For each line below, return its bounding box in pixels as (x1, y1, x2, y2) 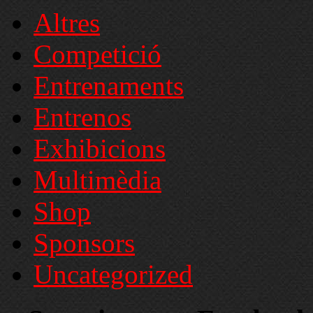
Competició (34, 39, 161, 70)
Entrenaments (34, 71, 184, 101)
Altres (34, 8, 100, 38)
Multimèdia (34, 165, 161, 196)
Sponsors (34, 228, 135, 259)
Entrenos (34, 102, 131, 133)
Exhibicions (34, 133, 166, 164)
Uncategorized (34, 259, 193, 290)
